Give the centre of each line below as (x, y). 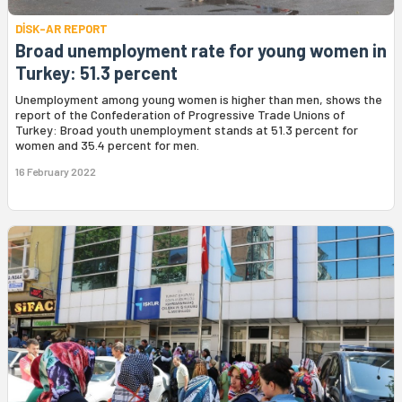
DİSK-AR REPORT (61, 29)
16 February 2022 (56, 172)
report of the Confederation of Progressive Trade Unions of (180, 115)
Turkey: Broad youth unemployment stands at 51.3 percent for (187, 130)
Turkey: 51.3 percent (96, 73)
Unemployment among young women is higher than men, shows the (199, 100)
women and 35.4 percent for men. (107, 145)
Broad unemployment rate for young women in (201, 51)
